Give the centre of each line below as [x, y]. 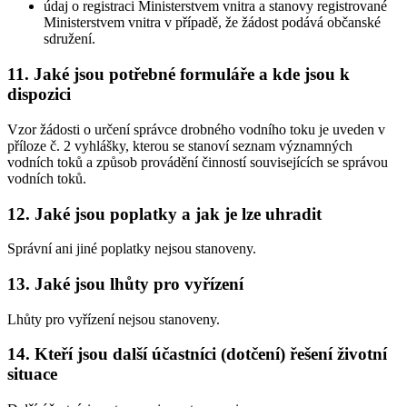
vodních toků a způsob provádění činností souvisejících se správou [198, 162]
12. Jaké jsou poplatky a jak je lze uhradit [164, 213]
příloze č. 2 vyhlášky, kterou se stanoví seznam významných [180, 145]
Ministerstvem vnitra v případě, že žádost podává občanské [212, 23]
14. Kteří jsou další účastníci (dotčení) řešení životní [197, 354]
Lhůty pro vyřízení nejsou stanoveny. [114, 319]
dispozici [39, 94]
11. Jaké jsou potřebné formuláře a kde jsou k [179, 74]
